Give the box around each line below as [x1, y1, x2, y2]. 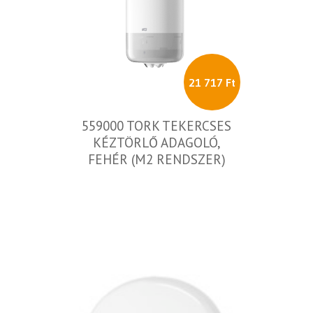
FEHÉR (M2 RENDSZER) [87, 151, 226, 168]
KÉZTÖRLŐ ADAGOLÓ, [92, 134, 221, 151]
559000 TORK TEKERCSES [82, 117, 231, 134]
